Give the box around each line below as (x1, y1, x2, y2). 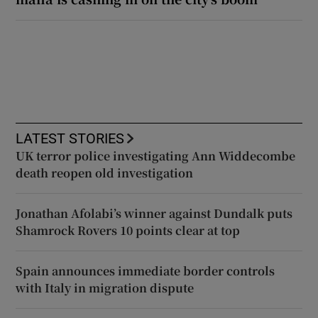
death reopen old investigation (16, 164, 194, 181)
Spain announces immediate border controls (16, 262, 275, 279)
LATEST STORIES (16, 131, 125, 146)
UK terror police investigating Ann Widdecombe (16, 147, 296, 164)
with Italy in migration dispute (16, 279, 194, 296)
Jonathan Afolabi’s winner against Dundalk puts (16, 204, 293, 221)
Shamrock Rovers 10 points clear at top (16, 221, 241, 238)
